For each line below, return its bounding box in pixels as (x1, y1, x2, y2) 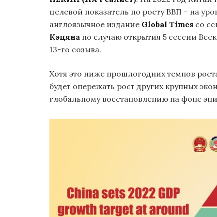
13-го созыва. (49, 44, 101, 54)
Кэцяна (49, 31, 80, 42)
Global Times (141, 19, 193, 29)
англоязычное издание (49, 19, 141, 29)
